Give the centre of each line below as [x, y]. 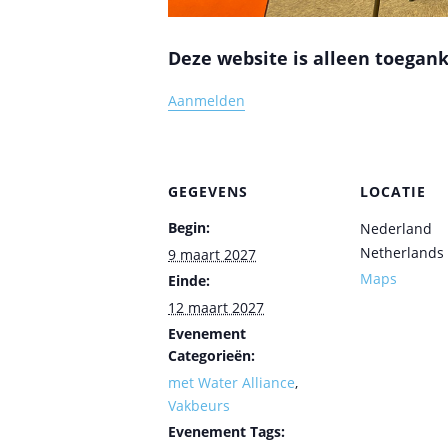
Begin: [189, 227]
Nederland [396, 228]
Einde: [189, 280]
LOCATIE [393, 191]
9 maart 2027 [212, 254]
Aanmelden [206, 101]
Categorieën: [211, 355]
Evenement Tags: [226, 431]
